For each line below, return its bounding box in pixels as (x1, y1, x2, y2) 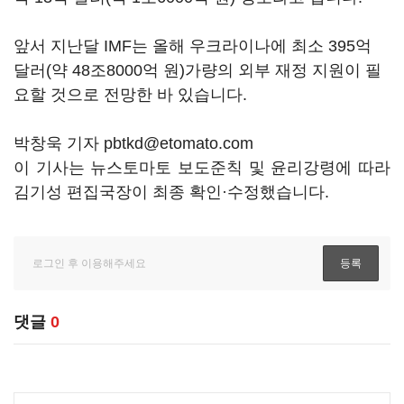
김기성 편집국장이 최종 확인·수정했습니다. (14, 183, 329, 201)
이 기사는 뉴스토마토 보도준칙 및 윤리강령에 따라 (14, 159, 390, 177)
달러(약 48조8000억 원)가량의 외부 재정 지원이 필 (14, 61, 381, 79)
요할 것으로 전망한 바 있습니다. (14, 86, 247, 104)
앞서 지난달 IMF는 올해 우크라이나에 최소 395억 (14, 37, 372, 55)
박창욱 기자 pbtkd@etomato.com (14, 134, 253, 152)
